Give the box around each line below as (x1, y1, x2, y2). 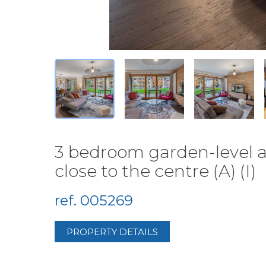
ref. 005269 (55, 192, 133, 210)
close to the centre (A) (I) (55, 161, 256, 182)
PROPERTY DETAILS (66, 226, 158, 237)
